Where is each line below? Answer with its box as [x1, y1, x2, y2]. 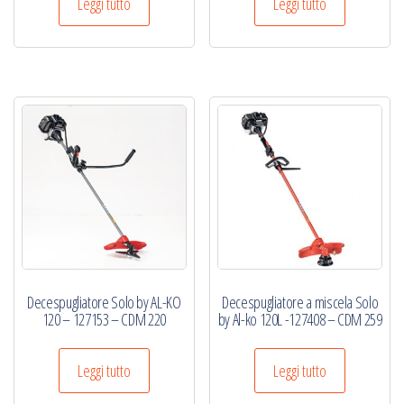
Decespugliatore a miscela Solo [222, 290, 379, 313]
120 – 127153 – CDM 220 [41, 308, 166, 330]
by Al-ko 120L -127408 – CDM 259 [217, 308, 382, 330]
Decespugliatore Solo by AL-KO [27, 290, 181, 313]
